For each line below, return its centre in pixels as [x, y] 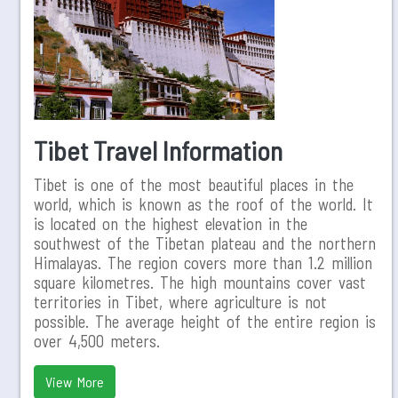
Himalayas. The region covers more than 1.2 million [203, 263]
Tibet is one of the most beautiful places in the [194, 184]
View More [75, 382]
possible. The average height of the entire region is [205, 321]
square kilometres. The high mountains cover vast [200, 282]
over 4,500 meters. [97, 341]
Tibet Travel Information [158, 150]
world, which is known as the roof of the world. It [203, 204]
